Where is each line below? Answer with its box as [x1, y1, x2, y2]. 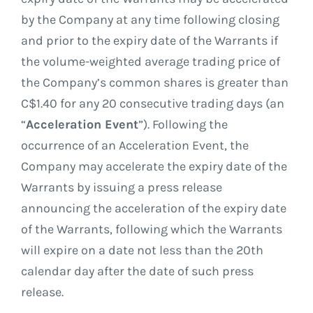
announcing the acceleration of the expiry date [20, 201, 286, 217]
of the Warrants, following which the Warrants [20, 221, 282, 238]
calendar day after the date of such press [20, 263, 254, 279]
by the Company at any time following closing [20, 12, 279, 28]
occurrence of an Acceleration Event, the [20, 138, 249, 154]
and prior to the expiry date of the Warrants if [20, 33, 278, 49]
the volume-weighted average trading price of [20, 54, 280, 70]
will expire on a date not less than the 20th [20, 242, 263, 259]
